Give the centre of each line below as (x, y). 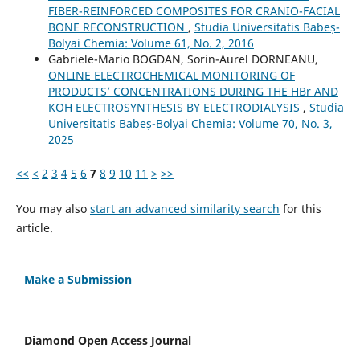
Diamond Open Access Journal (108, 340)
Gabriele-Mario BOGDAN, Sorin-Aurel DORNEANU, (183, 59)
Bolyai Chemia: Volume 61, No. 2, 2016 (151, 43)
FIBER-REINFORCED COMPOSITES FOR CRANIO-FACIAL (194, 10)
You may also (53, 209)
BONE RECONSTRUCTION (118, 27)
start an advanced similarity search (184, 209)
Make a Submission (78, 279)
